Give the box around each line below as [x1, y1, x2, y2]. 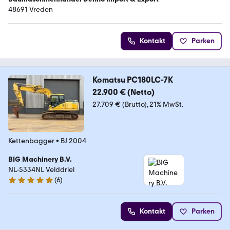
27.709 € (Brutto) [92, 100, 147, 109]
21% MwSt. [149, 100, 183, 109]
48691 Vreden [8, 5, 53, 14]
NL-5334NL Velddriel [8, 165, 74, 174]
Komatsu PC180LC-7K [92, 75, 174, 85]
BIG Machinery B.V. [8, 155, 72, 164]
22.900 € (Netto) [92, 87, 155, 98]
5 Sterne [8, 180, 35, 189]
